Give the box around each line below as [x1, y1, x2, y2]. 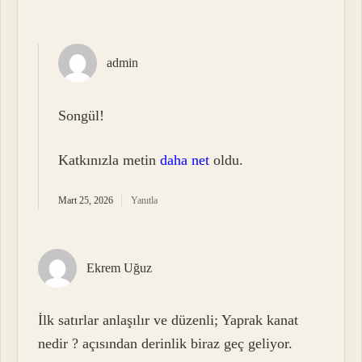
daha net [160, 151, 210, 168]
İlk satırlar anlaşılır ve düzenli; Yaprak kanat [38, 312, 299, 329]
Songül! [58, 107, 105, 124]
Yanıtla [131, 194, 158, 206]
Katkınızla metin [58, 151, 161, 168]
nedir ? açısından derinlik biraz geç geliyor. [38, 335, 293, 352]
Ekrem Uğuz [86, 260, 153, 275]
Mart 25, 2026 [58, 194, 114, 206]
